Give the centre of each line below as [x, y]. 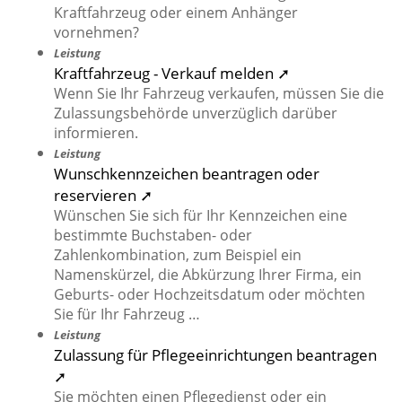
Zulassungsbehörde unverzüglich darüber [196, 114]
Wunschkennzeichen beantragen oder [187, 174]
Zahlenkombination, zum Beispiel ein [178, 255]
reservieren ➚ [103, 195]
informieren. [96, 133]
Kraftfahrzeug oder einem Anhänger [176, 13]
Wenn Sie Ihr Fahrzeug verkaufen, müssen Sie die [219, 94]
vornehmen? [96, 33]
